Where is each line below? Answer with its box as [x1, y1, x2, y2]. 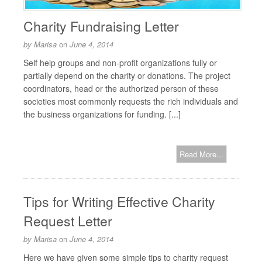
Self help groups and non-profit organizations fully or [23, 57, 217, 68]
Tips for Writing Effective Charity [23, 192, 215, 211]
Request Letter [23, 211, 112, 230]
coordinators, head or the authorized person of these [23, 82, 219, 94]
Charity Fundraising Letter [23, 16, 179, 36]
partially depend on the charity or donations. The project [23, 70, 230, 81]
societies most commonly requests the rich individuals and [23, 95, 238, 107]
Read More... [180, 149, 223, 160]
